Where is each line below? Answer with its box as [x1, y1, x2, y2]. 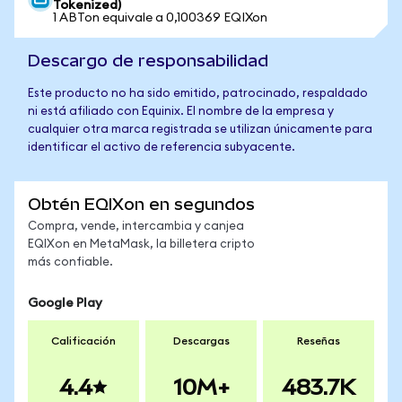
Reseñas [297, 336, 340, 346]
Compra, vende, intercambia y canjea [28, 221, 244, 232]
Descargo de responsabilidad [28, 51, 268, 70]
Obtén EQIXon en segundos [28, 195, 255, 214]
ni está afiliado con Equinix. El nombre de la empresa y [28, 106, 334, 118]
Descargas [172, 336, 230, 346]
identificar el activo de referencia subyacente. [28, 142, 295, 153]
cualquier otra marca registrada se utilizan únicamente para [28, 124, 372, 135]
